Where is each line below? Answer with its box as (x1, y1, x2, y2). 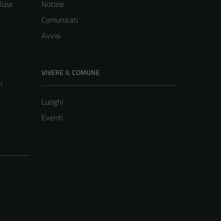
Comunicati (41, 14, 78, 26)
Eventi (41, 111, 63, 124)
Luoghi (41, 96, 63, 108)
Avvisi (41, 30, 61, 42)
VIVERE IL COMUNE (41, 67, 100, 78)
